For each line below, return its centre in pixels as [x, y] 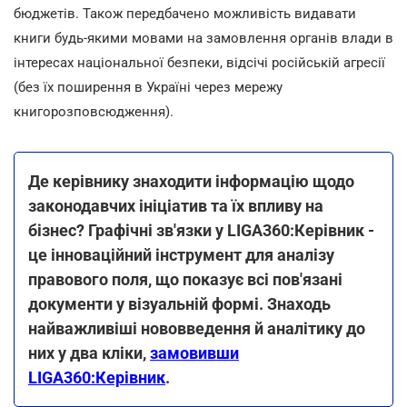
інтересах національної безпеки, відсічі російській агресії [199, 62]
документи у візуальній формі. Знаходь [179, 303]
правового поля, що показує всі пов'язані [185, 279]
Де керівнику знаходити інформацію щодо [191, 181]
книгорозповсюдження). [94, 111]
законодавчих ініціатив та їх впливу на [176, 205]
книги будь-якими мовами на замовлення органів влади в [203, 38]
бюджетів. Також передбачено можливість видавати [185, 13]
